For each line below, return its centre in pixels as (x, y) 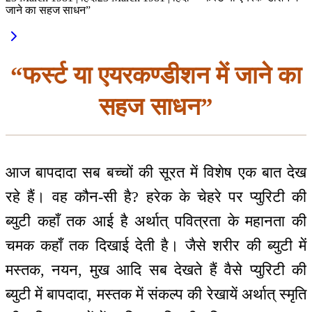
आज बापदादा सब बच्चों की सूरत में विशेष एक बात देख (156, 173)
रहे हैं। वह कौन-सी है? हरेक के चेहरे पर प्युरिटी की (156, 197)
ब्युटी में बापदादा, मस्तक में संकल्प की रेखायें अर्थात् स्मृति (156, 295)
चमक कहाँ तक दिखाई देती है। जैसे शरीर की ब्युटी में (156, 246)
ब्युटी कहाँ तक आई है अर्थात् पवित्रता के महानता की (156, 221)
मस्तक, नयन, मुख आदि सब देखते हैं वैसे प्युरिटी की (156, 270)
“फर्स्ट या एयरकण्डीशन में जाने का (156, 75)
